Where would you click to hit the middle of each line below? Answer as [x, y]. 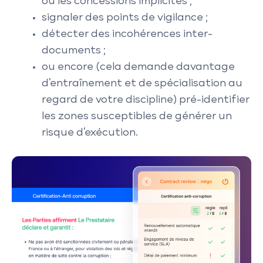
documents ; [74, 50]
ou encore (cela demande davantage [138, 67]
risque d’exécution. [90, 133]
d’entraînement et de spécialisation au [142, 83]
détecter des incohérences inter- [127, 34]
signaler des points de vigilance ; [125, 18]
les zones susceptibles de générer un [137, 116]
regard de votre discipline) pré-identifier [146, 100]
